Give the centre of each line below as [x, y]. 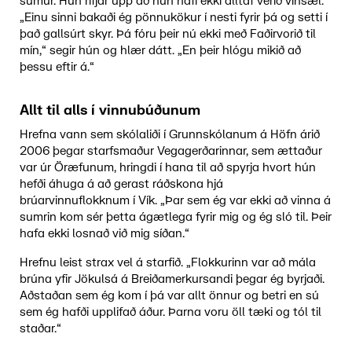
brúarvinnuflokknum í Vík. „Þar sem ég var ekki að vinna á [175, 200]
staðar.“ [40, 328]
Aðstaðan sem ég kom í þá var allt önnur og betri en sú [169, 295]
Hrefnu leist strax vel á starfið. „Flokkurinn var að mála [167, 262]
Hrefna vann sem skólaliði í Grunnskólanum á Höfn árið [169, 134]
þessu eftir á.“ [57, 67]
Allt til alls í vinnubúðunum [110, 110]
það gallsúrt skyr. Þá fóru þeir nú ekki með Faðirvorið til [167, 34]
